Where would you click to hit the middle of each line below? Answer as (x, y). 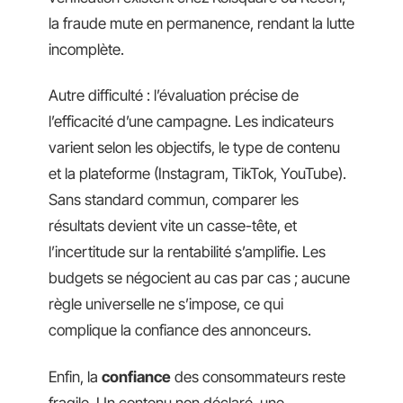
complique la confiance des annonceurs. (180, 331)
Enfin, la (75, 376)
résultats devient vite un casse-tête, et (173, 226)
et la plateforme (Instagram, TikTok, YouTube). (197, 174)
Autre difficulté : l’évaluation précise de (174, 96)
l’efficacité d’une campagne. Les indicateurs (191, 122)
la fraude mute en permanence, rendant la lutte (201, 23)
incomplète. (86, 49)
